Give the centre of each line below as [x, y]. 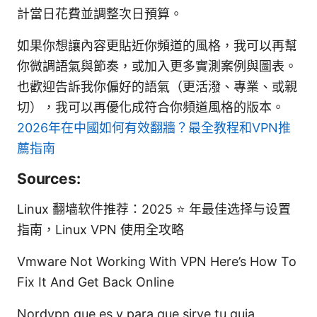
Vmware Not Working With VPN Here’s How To [157, 261]
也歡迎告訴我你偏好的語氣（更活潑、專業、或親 [157, 86]
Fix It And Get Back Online [96, 282]
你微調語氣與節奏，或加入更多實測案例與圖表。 [157, 66]
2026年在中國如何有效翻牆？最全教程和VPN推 [154, 127]
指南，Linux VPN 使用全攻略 [100, 229]
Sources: [49, 178]
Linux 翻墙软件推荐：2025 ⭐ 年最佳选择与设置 [154, 209]
